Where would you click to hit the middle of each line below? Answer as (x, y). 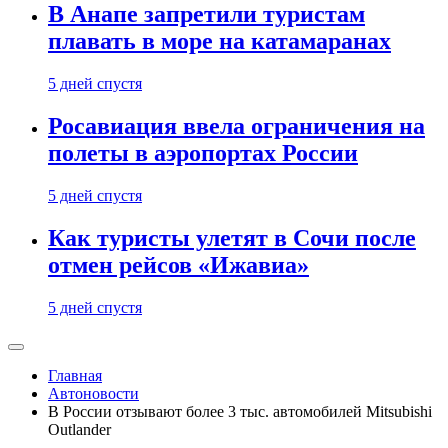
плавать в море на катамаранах (219, 41)
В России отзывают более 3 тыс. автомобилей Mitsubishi (240, 411)
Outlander (79, 429)
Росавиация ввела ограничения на (236, 126)
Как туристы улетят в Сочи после (232, 238)
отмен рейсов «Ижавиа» (178, 265)
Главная (75, 375)
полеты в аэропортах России (203, 153)
